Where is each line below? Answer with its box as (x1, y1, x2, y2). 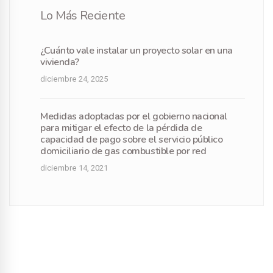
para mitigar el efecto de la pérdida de (40, 121, 202, 135)
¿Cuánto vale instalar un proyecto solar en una (40, 44, 233, 58)
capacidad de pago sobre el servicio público (40, 133, 223, 147)
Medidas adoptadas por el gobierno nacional (40, 110, 227, 124)
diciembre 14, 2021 (40, 163, 108, 173)
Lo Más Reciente (40, 7, 125, 24)
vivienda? (40, 55, 79, 69)
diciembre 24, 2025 (40, 74, 108, 84)
